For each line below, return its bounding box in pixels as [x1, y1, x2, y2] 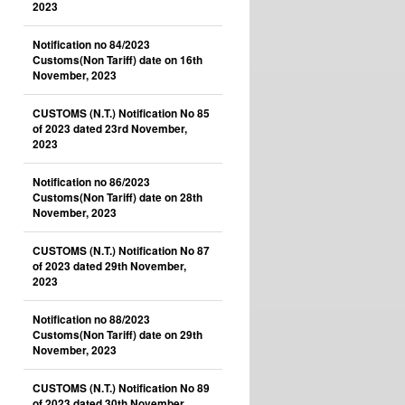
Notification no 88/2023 [33, 312, 150, 327]
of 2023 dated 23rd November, [33, 121, 187, 137]
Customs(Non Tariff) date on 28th [33, 190, 202, 205]
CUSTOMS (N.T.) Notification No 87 [33, 243, 210, 259]
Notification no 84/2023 [33, 37, 150, 52]
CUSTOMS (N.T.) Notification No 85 [33, 106, 210, 121]
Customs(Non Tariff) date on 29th [33, 327, 202, 343]
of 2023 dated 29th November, [33, 259, 186, 274]
